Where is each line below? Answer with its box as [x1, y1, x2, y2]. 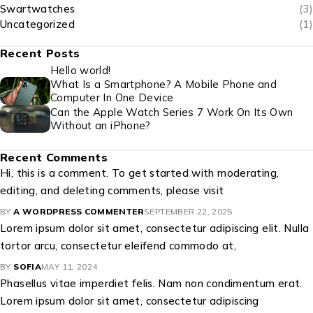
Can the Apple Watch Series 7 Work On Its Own [50, 105, 293, 119]
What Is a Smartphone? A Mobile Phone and [50, 78, 277, 92]
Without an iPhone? [50, 119, 151, 133]
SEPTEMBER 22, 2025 [144, 206, 233, 217]
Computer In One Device [50, 91, 174, 105]
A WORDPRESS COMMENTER [13, 206, 144, 217]
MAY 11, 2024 [41, 261, 98, 272]
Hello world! [50, 64, 111, 78]
